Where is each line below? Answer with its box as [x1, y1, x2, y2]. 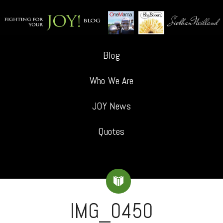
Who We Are [90, 74, 133, 87]
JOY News [92, 99, 131, 112]
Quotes [98, 124, 125, 138]
